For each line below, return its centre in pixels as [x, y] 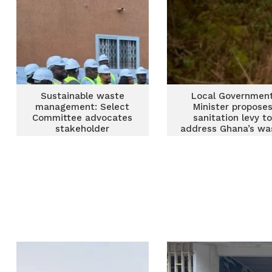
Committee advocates [83, 118]
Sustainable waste [82, 96]
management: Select [83, 107]
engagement [83, 140]
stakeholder [83, 129]
